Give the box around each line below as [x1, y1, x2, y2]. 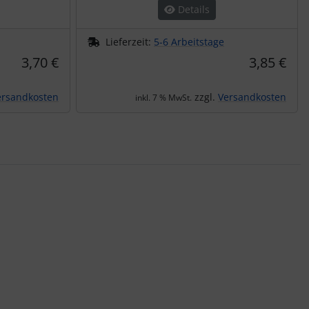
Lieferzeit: [106, 34, 154, 48]
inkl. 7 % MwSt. [135, 91, 192, 103]
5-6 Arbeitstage [154, 34, 224, 48]
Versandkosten [218, 90, 286, 103]
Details [175, 2, 210, 16]
